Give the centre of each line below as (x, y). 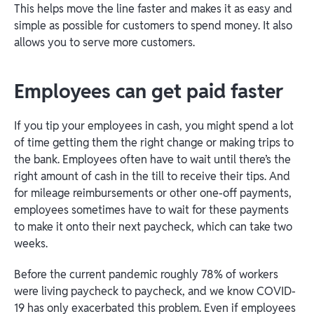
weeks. (32, 244)
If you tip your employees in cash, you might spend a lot (154, 126)
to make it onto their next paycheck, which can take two (153, 227)
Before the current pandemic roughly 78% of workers (146, 274)
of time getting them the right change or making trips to (154, 143)
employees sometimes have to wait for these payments (151, 210)
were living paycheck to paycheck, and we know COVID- (155, 291)
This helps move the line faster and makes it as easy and (153, 9)
